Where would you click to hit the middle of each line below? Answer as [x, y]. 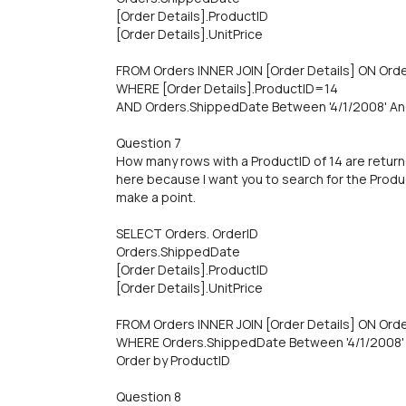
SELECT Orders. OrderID [187, 233]
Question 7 [149, 143]
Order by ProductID [173, 360]
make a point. [156, 197]
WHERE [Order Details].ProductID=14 [227, 88]
